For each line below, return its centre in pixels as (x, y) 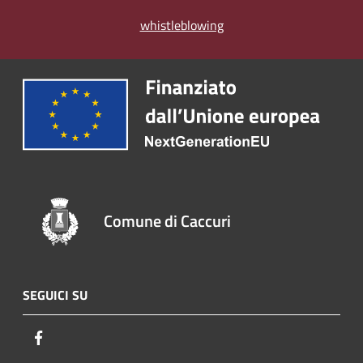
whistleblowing (181, 26)
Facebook (73, 337)
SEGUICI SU (55, 295)
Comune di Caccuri (168, 220)
